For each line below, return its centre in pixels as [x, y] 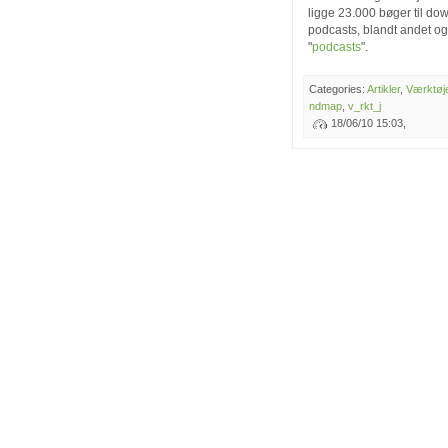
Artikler [383, 89]
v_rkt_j [364, 106]
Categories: [338, 89]
